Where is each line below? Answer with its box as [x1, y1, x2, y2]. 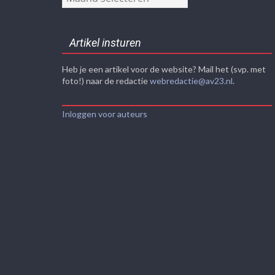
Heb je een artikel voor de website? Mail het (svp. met [61, 64, 266, 75]
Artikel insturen [69, 36, 141, 50]
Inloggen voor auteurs [61, 109, 147, 120]
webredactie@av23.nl [149, 76, 233, 87]
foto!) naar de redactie [61, 76, 150, 87]
